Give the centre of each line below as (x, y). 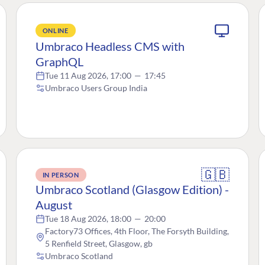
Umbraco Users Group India (96, 88)
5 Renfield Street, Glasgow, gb (98, 244)
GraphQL (59, 62)
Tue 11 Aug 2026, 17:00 (89, 76)
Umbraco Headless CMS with (110, 46)
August (54, 205)
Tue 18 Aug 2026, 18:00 (89, 219)
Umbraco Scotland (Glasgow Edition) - (132, 190)
